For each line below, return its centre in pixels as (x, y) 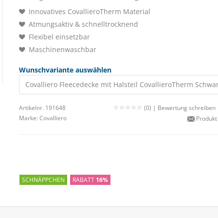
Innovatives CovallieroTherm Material (90, 11)
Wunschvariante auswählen (65, 70)
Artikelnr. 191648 (42, 108)
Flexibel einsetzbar (59, 37)
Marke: (29, 118)
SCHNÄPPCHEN (43, 180)
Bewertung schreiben (187, 108)
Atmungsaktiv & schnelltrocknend (83, 24)
